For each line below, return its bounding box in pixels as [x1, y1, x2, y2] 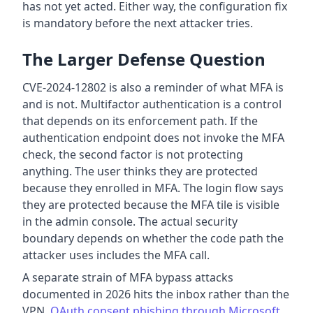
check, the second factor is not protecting [22, 147, 243, 163]
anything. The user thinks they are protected [22, 163, 258, 180]
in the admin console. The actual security [22, 214, 238, 230]
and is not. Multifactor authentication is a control [22, 96, 282, 112]
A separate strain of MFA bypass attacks [22, 270, 233, 286]
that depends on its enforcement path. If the [22, 113, 258, 129]
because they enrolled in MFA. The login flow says [22, 180, 284, 196]
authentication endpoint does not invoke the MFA [22, 130, 284, 146]
